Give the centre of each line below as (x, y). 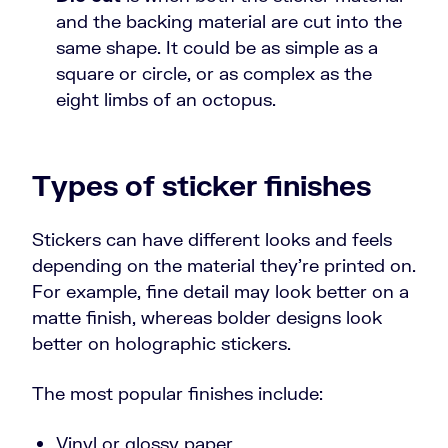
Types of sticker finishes (201, 185)
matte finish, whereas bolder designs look (207, 317)
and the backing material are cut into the (229, 21)
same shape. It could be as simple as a (217, 47)
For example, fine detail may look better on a (220, 291)
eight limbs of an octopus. (168, 99)
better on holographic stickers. (164, 343)
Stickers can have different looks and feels (212, 239)
